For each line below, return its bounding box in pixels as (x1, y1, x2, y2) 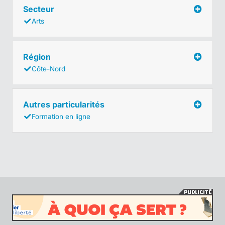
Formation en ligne (32, 112, 90, 121)
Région (23, 51, 53, 62)
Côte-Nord (32, 64, 65, 73)
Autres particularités (23, 99, 106, 109)
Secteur (23, 4, 56, 14)
